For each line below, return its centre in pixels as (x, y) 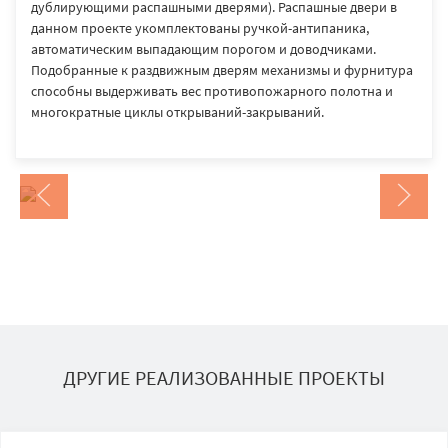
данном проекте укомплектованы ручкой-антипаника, (200, 28)
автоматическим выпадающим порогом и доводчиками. (203, 49)
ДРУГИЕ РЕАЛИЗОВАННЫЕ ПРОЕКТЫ (224, 377)
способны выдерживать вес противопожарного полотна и (212, 91)
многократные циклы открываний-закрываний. (177, 112)
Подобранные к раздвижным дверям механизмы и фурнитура (222, 70)
